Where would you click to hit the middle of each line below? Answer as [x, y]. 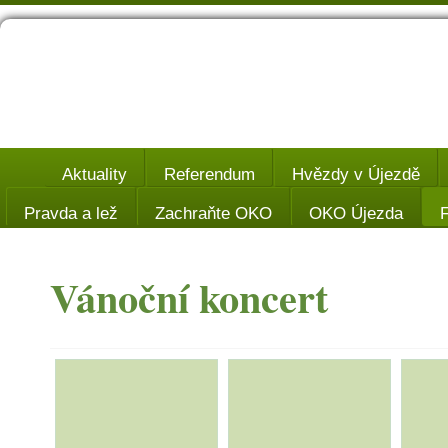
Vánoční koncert [189, 297]
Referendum [209, 174]
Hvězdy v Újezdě [356, 174]
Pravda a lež [71, 213]
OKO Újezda [356, 213]
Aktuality [94, 174]
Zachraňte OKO [213, 213]
